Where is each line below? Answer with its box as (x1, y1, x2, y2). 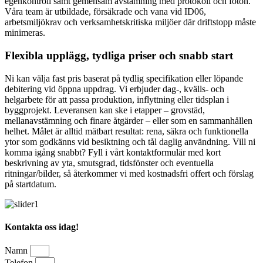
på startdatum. (5, 178, 56, 189)
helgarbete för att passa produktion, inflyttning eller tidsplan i (5, 94, 229, 104)
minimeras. (5, 28, 45, 38)
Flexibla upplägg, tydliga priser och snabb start (5, 49, 233, 62)
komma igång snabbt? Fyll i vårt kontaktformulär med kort (5, 147, 221, 157)
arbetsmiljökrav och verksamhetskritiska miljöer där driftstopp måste (5, 17, 256, 28)
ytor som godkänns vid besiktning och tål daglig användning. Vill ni (5, 136, 255, 147)
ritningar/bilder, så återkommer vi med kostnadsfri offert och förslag (5, 168, 254, 178)
